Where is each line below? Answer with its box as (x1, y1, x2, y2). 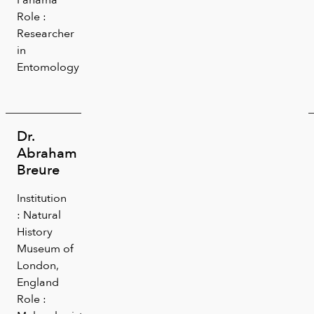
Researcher (17, 24, 74, 42)
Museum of (17, 239, 74, 257)
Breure (17, 158, 60, 181)
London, (17, 256, 59, 274)
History (17, 222, 53, 240)
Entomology (17, 57, 79, 76)
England (17, 273, 59, 291)
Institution (17, 189, 67, 207)
